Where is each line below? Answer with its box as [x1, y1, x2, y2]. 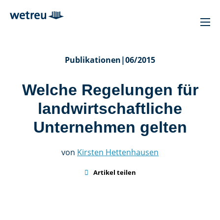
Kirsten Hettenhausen [77, 147, 159, 158]
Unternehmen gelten [33, 118, 187, 136]
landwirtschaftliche [38, 100, 182, 117]
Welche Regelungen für [22, 81, 198, 99]
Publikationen [65, 55, 121, 65]
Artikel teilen [93, 168, 136, 177]
